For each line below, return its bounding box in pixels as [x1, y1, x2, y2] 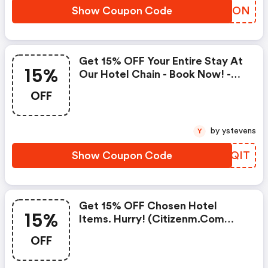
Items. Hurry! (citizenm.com [79, 214, 224, 224]
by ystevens [222, 127, 256, 135]
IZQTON [205, 5, 250, 16]
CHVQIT [206, 150, 250, 161]
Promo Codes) [79, 227, 152, 237]
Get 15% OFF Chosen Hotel [79, 200, 217, 211]
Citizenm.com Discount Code [79, 82, 229, 93]
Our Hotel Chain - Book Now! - [79, 69, 231, 80]
